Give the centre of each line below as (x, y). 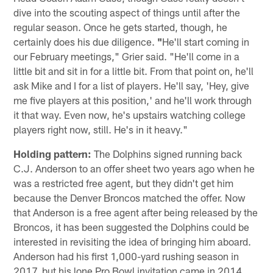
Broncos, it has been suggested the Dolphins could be (132, 227)
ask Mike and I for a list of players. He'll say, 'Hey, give (132, 86)
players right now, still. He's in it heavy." (101, 129)
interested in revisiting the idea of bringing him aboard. (133, 242)
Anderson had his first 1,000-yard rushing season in (126, 256)
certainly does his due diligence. (86, 42)
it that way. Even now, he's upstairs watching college (130, 115)
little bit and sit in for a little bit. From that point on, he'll (134, 71)
